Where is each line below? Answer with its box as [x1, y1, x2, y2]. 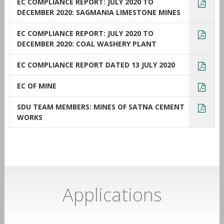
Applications [62, 182, 162, 207]
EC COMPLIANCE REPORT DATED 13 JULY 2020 [16, 59, 175, 69]
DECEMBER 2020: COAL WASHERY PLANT [16, 38, 156, 48]
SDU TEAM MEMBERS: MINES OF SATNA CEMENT [16, 101, 184, 111]
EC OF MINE [16, 80, 56, 90]
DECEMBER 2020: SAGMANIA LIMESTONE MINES [16, 7, 180, 17]
